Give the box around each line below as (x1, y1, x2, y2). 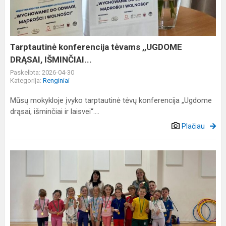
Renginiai (43, 77, 70, 84)
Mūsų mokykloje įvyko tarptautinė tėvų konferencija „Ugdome (10, 96, 212, 105)
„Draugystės (10, 175, 52, 185)
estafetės (10, 163, 44, 173)
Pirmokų (10, 151, 39, 160)
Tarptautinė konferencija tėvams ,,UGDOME (10, 42, 182, 52)
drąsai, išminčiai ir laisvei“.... (10, 107, 99, 116)
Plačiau (182, 122, 205, 130)
